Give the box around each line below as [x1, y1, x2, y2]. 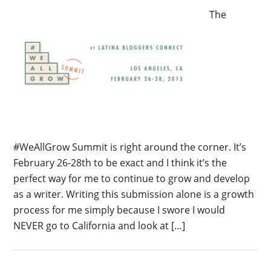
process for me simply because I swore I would [13, 203, 226, 217]
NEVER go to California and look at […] [13, 219, 186, 232]
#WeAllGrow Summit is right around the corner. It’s [13, 140, 247, 154]
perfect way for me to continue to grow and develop [13, 172, 250, 185]
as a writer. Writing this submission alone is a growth [13, 188, 255, 201]
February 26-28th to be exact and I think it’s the [13, 156, 227, 169]
